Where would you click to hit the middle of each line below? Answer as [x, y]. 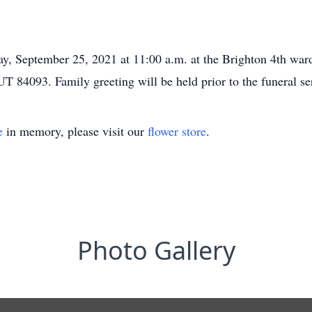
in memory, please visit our [75, 131]
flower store [177, 131]
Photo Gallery [156, 250]
